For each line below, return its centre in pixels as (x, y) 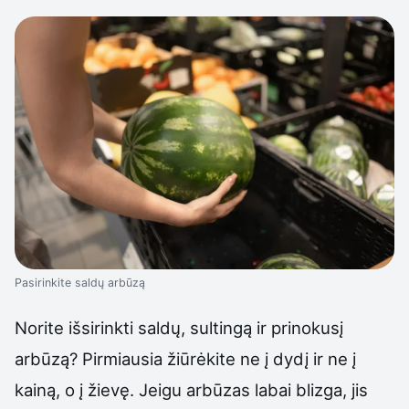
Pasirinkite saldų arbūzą (80, 283)
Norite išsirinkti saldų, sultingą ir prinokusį (179, 328)
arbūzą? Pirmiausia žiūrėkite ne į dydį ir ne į (185, 359)
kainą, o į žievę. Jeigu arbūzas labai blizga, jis (191, 390)
